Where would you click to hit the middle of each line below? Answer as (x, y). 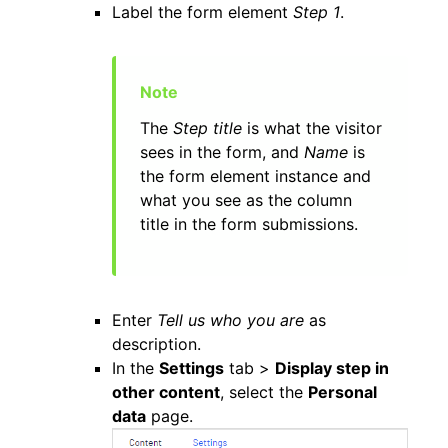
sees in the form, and (222, 152)
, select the (264, 392)
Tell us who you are (230, 320)
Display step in (332, 368)
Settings (191, 368)
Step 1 (316, 12)
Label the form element (202, 12)
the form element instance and (255, 176)
